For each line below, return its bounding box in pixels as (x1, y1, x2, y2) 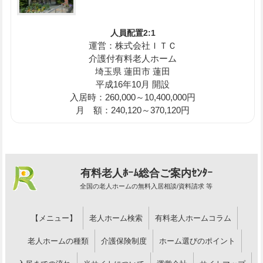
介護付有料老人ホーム (89, 53, 177, 63)
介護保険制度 (100, 236, 147, 245)
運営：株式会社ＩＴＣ (89, 40, 177, 50)
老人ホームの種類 (27, 236, 89, 245)
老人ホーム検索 (89, 213, 143, 222)
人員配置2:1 (110, 28, 156, 38)
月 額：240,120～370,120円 (76, 104, 190, 115)
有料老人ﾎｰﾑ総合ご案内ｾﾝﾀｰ (80, 167, 213, 179)
